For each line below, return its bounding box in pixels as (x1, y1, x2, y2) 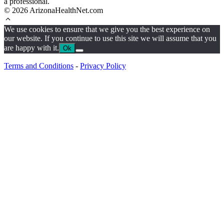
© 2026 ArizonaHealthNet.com (4, 6, 103, 15)
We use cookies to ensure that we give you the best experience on (4, 25, 210, 34)
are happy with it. (4, 43, 59, 52)
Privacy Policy (80, 61, 126, 70)
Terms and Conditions (4, 61, 73, 70)
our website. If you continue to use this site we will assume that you (4, 34, 216, 43)
